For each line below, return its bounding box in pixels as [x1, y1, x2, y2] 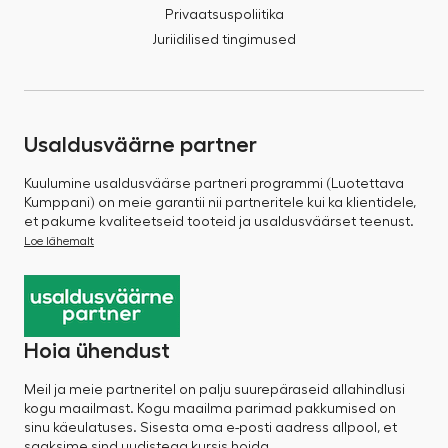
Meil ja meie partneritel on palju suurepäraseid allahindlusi [24, 383, 405, 397]
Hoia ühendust [24, 340, 170, 362]
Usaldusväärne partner [24, 134, 257, 156]
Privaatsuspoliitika [164, 8, 284, 23]
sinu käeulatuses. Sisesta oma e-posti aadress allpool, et [24, 421, 397, 435]
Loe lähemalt [24, 235, 94, 247]
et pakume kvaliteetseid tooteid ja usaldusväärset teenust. [24, 215, 414, 229]
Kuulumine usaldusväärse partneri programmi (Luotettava [24, 177, 404, 191]
